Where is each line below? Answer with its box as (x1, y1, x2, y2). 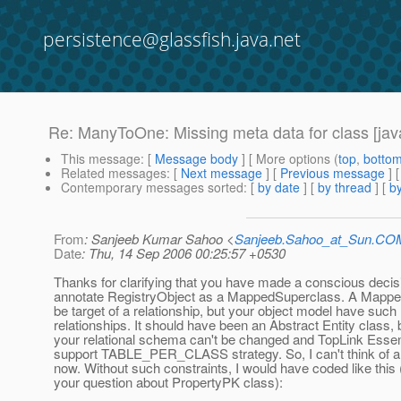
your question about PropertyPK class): (54, 372, 283, 392)
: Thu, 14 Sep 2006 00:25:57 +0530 (81, 243, 286, 263)
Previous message (280, 164, 385, 183)
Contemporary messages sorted (61, 178, 243, 197)
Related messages (61, 164, 166, 183)
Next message (181, 164, 262, 183)
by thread (318, 178, 371, 197)
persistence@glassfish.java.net (43, 27, 301, 52)
